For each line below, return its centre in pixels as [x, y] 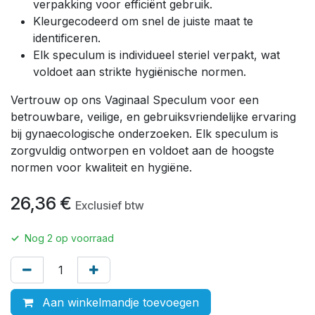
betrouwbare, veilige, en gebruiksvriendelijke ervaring [153, 116]
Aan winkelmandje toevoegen [119, 302]
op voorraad [83, 238]
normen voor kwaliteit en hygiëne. [101, 167]
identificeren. [67, 38]
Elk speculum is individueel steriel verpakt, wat [156, 54]
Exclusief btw [110, 205]
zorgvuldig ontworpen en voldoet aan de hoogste [142, 150]
